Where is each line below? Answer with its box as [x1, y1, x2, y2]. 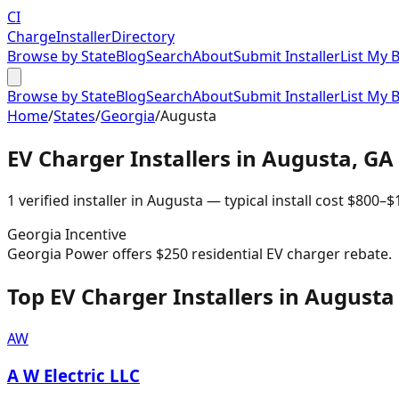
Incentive [61, 224, 126, 244]
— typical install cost [203, 190, 344, 210]
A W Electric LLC [7, 364, 140, 387]
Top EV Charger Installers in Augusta [7, 281, 395, 311]
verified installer [15, 190, 127, 210]
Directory [111, 27, 175, 46]
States [53, 106, 95, 126]
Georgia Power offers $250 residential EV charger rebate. [7, 243, 392, 264]
